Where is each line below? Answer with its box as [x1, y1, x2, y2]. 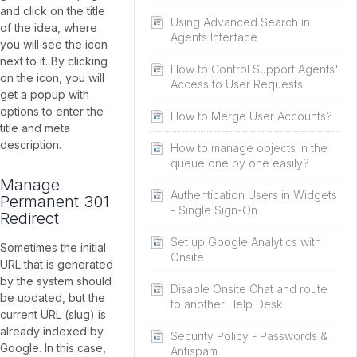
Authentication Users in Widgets [171, 188, 337, 202]
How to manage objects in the [171, 141, 328, 155]
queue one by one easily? [171, 156, 309, 170]
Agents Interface [171, 30, 257, 44]
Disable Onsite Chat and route [171, 282, 328, 296]
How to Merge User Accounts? [171, 109, 332, 123]
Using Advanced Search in [171, 15, 310, 29]
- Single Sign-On [171, 203, 257, 217]
